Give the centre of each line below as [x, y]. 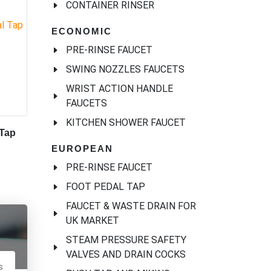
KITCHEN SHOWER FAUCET [126, 123]
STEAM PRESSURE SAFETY [126, 240]
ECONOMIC [82, 31]
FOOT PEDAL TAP [106, 187]
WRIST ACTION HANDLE [119, 89]
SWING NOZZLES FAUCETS [125, 70]
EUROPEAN [82, 149]
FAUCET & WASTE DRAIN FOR [131, 206]
